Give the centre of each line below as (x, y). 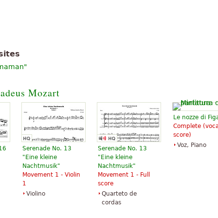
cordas (111, 202)
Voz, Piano (192, 145)
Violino (36, 193)
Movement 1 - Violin (51, 174)
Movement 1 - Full (124, 174)
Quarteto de (119, 193)
